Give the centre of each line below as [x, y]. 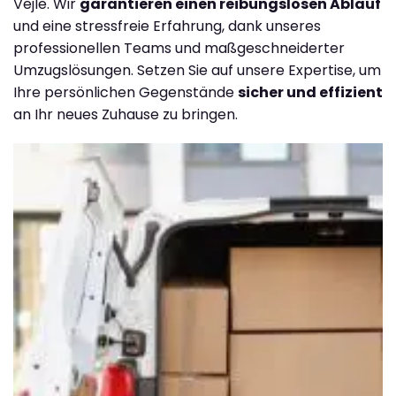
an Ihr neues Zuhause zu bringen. [126, 114]
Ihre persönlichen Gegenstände [126, 92]
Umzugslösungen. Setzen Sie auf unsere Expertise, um [197, 70]
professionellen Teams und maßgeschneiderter [179, 48]
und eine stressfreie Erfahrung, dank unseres [167, 26]
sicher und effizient [310, 92]
